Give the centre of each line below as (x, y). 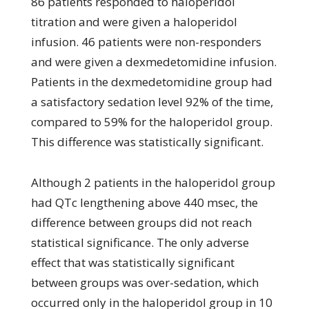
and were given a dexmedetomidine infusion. (153, 61)
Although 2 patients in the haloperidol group (153, 182)
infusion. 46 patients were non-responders (146, 41)
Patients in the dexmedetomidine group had (151, 81)
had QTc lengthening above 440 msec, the (144, 202)
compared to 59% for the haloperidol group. (151, 121)
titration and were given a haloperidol (134, 21)
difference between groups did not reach (141, 222)
